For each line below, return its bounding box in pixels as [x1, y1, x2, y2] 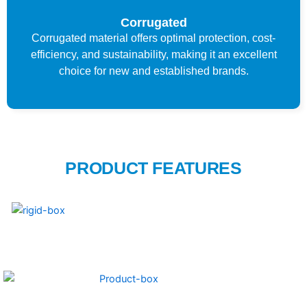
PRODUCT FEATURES [65, 158, 242, 177]
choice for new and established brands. [58, 64, 249, 77]
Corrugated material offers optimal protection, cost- [32, 32, 275, 44]
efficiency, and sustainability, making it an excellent [30, 48, 277, 60]
